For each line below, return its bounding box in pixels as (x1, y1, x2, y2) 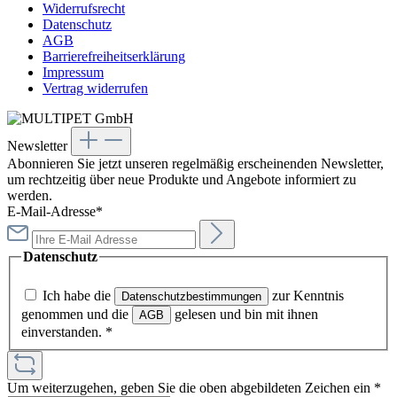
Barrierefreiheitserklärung (43, 49, 185, 65)
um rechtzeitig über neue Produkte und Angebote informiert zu (7, 172, 356, 188)
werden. (7, 188, 52, 204)
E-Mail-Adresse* (7, 204, 103, 220)
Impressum (43, 65, 104, 81)
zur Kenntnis (269, 287, 344, 303)
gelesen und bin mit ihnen (171, 306, 318, 322)
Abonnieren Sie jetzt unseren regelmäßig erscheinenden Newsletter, (7, 156, 384, 172)
